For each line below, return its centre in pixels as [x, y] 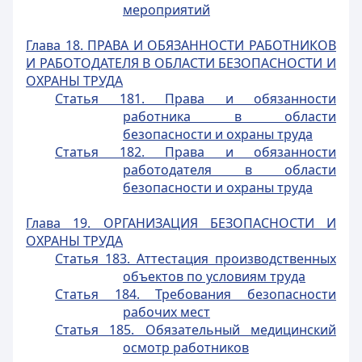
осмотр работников [186, 347]
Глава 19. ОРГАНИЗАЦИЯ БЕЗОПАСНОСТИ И [181, 223]
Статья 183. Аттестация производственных [196, 259]
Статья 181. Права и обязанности [196, 99]
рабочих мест [166, 312]
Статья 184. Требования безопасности [196, 294]
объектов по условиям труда [214, 276]
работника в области [229, 116]
